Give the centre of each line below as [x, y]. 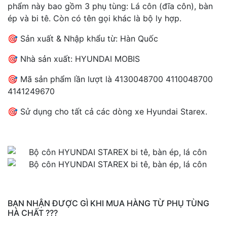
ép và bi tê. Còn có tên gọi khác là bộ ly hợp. [94, 18]
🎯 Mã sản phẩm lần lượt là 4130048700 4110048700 [110, 79]
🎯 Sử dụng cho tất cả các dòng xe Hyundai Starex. [107, 111]
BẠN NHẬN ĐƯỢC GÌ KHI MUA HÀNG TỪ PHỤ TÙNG [108, 203]
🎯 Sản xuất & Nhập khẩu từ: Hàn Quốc [83, 38]
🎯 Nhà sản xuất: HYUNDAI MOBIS [74, 59]
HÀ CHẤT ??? [33, 213]
